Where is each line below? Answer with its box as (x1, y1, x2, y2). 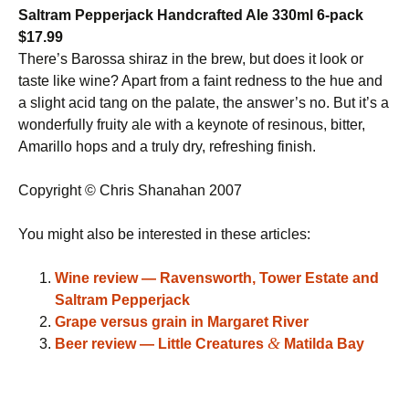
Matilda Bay (280, 336, 364, 351)
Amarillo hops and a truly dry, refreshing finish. (18, 139, 316, 154)
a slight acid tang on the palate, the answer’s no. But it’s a (18, 95, 389, 110)
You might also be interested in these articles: (18, 226, 310, 242)
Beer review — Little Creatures (55, 336, 267, 351)
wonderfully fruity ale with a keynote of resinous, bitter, (18, 117, 365, 132)
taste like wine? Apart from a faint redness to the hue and (18, 73, 383, 89)
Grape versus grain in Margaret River (55, 314, 309, 330)
